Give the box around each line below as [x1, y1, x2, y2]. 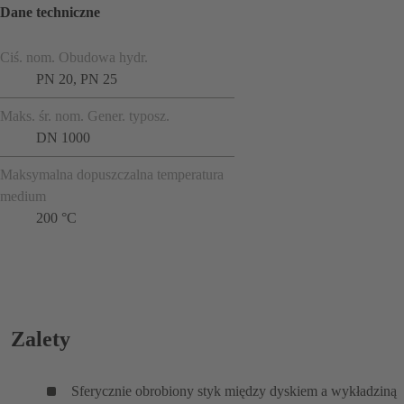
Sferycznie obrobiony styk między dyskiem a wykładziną [71, 382, 397, 399]
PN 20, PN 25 [36, 70, 117, 87]
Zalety [11, 326, 70, 351]
